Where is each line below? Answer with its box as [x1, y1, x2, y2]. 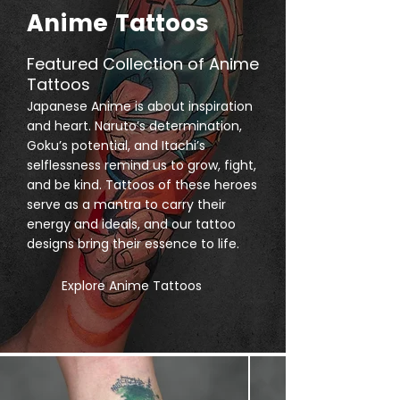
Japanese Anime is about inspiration [27, 97, 253, 115]
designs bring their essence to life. [27, 235, 239, 253]
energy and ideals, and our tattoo [27, 215, 236, 233]
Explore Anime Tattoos [62, 277, 202, 295]
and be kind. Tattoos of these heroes [27, 176, 257, 194]
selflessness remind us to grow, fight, [27, 156, 256, 174]
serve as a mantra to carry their [27, 196, 226, 213]
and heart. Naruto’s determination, [27, 117, 242, 135]
